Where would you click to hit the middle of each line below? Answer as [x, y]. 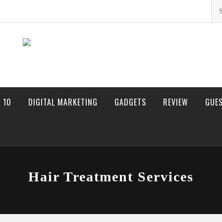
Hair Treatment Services [111, 176]
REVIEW [176, 102]
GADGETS [130, 102]
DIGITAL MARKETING [63, 102]
